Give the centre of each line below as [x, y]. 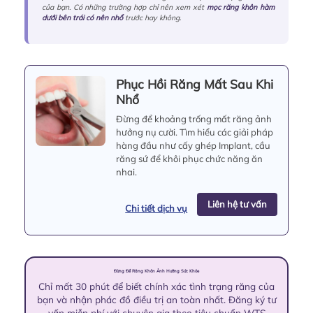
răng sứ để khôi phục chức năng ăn [189, 158]
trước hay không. [152, 17]
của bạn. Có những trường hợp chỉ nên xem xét [124, 7]
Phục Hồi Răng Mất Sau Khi [195, 83]
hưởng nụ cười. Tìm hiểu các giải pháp [195, 132]
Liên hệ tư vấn [237, 204]
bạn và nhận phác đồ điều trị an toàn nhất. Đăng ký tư [156, 299]
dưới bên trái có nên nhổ [82, 17]
